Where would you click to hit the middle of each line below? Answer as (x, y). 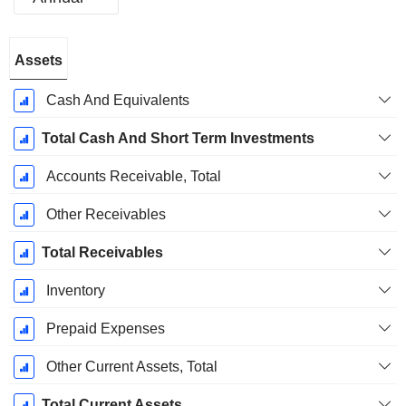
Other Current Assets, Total (131, 367)
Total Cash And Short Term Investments (178, 139)
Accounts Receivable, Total (133, 177)
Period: (46, 71)
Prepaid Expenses (105, 329)
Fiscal (46, 51)
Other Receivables (106, 215)
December (46, 91)
